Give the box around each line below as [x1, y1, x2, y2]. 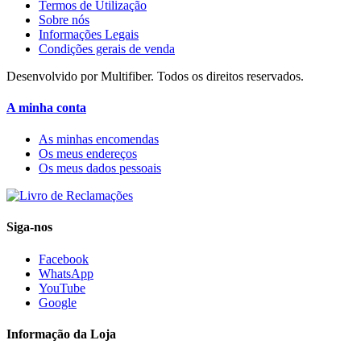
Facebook [39, 251, 89, 266]
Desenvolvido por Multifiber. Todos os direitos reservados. [6, 68, 304, 83]
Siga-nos [6, 220, 52, 234]
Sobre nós [39, 12, 89, 27]
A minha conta [6, 100, 86, 114]
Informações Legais [39, 27, 139, 41]
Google [39, 295, 77, 309]
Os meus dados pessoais [39, 161, 161, 176]
